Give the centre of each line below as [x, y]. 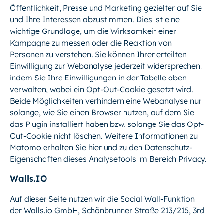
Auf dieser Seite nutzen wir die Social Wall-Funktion [102, 198]
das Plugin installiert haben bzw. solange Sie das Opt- [107, 124]
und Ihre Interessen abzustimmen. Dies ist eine [95, 19]
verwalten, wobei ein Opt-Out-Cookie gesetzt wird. [101, 89]
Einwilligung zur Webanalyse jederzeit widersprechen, [106, 66]
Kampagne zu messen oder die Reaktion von [91, 42]
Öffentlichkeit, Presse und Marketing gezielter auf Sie [106, 8]
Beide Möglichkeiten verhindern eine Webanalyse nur [106, 101]
